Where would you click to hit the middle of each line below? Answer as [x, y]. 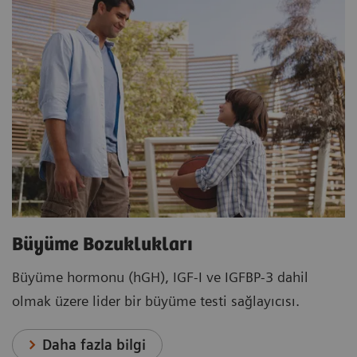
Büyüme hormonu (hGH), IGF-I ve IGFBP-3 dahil [160, 277]
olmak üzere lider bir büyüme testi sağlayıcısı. [156, 300]
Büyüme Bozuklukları [102, 245]
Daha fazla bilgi [94, 344]
